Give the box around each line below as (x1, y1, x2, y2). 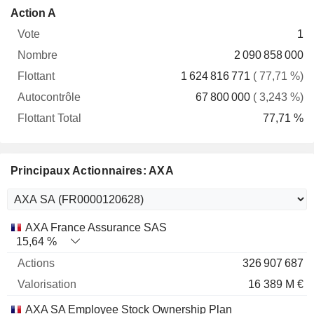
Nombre (46, 20, 86, 32)
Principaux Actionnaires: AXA (11, 165, 174, 177)
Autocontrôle (137, 20, 200, 32)
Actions (41, 221, 78, 233)
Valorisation (102, 221, 161, 233)
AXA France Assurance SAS (25, 221, 167, 233)
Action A (11, 7, 56, 19)
